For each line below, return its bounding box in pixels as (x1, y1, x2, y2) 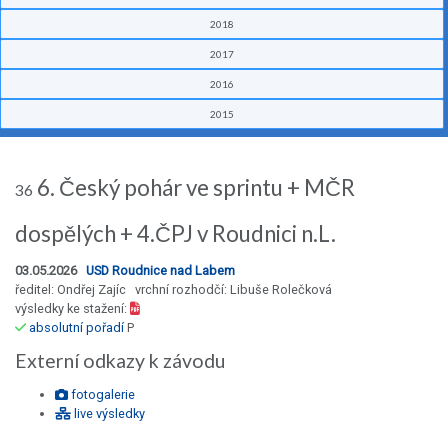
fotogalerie (68, 387, 135, 403)
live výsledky (71, 406, 145, 422)
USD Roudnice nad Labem (86, 263, 235, 279)
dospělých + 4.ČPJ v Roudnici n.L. (15, 220, 336, 248)
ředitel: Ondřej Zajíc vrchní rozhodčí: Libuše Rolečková (15, 282, 332, 298)
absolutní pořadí (29, 320, 124, 336)
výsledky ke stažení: (15, 301, 130, 317)
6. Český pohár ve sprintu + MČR (33, 174, 355, 202)
